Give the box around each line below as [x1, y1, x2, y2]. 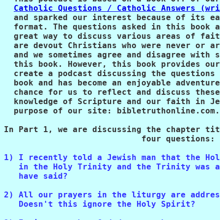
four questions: [4, 134, 215, 143]
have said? [4, 171, 68, 181]
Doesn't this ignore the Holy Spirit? [4, 199, 195, 209]
